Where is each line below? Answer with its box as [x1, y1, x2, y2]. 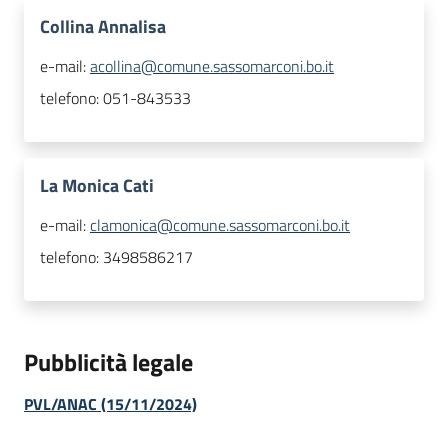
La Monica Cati [40, 172, 154, 200]
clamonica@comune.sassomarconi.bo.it [90, 213, 350, 238]
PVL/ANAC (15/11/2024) [24, 392, 197, 417]
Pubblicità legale [24, 344, 193, 381]
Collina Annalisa [40, 13, 166, 41]
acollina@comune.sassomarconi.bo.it [90, 54, 334, 79]
